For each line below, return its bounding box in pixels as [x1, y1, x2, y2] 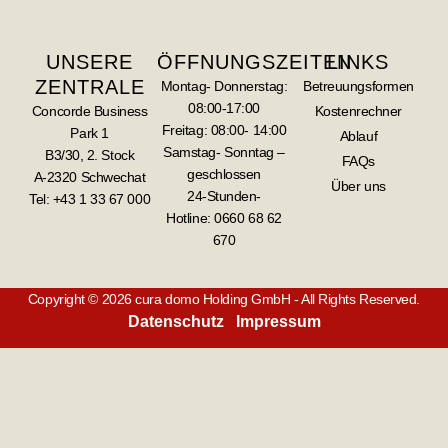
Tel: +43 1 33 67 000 [29, 190, 151, 207]
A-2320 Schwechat [33, 168, 146, 185]
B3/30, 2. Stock [44, 146, 135, 163]
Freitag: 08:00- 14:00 [161, 121, 287, 138]
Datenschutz [127, 312, 224, 330]
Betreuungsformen [303, 77, 414, 94]
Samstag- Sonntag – [163, 143, 285, 160]
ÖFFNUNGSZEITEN [156, 50, 352, 73]
